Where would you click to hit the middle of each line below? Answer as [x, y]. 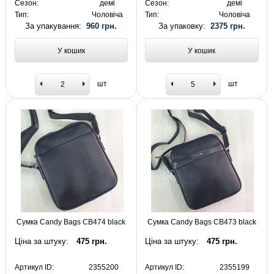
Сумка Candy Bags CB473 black [202, 222]
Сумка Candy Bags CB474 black [71, 222]
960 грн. [102, 26]
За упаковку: [184, 26]
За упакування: [56, 26]
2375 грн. [228, 26]
